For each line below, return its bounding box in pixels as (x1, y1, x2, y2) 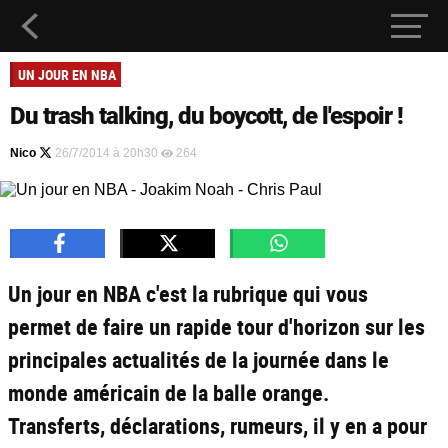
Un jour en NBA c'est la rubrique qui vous (8, 279, 368, 308)
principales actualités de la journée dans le (8, 345, 389, 374)
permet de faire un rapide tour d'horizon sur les (8, 312, 425, 341)
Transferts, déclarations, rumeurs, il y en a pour (8, 411, 427, 440)
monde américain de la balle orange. (8, 378, 329, 407)
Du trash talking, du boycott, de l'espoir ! (10, 102, 403, 130)
